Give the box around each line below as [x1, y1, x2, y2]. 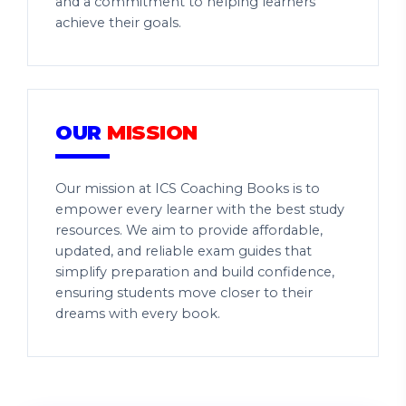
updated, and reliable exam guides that [55, 243, 312, 259]
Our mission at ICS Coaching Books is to [55, 180, 320, 197]
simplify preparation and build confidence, [55, 264, 334, 280]
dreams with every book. [55, 305, 220, 322]
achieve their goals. [55, 14, 181, 31]
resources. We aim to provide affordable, [55, 222, 323, 238]
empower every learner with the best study [55, 201, 344, 217]
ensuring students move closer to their [55, 285, 313, 301]
